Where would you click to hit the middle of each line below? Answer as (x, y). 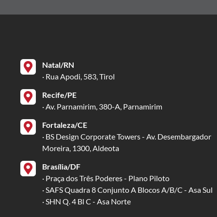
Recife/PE (60, 95)
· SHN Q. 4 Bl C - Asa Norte (87, 201)
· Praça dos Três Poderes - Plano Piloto (106, 178)
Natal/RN (58, 65)
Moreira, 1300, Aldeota (81, 148)
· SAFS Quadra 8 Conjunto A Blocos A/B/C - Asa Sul (128, 190)
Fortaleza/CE (65, 125)
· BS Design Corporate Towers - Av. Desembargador (127, 137)
